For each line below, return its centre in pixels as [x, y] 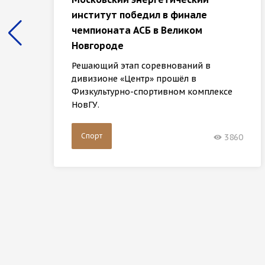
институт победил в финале [139, 15]
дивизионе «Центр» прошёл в [134, 79]
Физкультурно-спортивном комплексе [152, 92]
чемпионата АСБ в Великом [137, 30]
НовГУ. [85, 105]
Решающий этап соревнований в [141, 66]
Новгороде [98, 46]
